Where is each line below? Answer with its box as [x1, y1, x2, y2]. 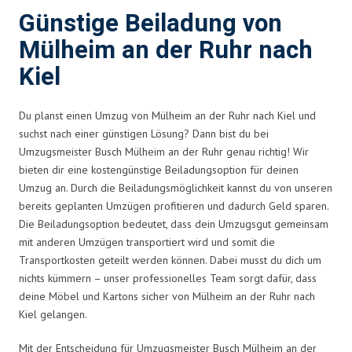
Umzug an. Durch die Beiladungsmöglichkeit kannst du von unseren [19, 180, 332, 195]
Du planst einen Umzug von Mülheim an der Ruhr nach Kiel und [19, 108, 316, 123]
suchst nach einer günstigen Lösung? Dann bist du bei [19, 126, 269, 141]
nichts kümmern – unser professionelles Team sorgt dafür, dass [19, 270, 317, 285]
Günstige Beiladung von [19, 5, 282, 42]
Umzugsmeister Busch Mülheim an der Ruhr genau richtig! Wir [19, 144, 309, 159]
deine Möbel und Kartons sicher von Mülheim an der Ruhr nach [19, 288, 315, 303]
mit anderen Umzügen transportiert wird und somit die [19, 234, 275, 249]
